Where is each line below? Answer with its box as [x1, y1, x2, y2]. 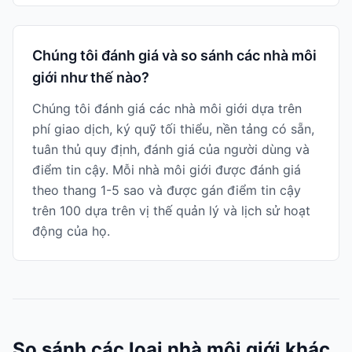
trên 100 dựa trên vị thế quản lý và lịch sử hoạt [32, 203, 310, 218]
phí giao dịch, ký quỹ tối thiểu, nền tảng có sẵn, [32, 121, 314, 137]
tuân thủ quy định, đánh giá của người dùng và [32, 141, 310, 157]
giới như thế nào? [32, 69, 149, 86]
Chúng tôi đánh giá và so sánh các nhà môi [32, 47, 317, 64]
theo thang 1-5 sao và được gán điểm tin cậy [32, 182, 301, 198]
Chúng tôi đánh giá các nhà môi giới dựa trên [32, 101, 302, 116]
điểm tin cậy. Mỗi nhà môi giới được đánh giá [32, 162, 301, 178]
